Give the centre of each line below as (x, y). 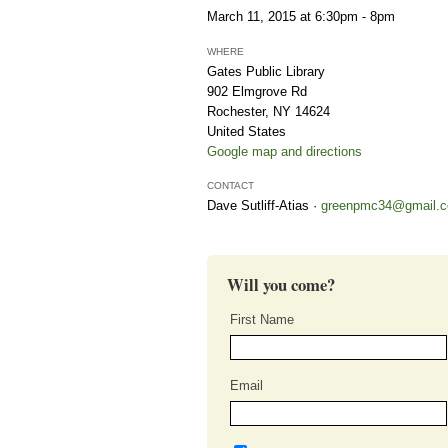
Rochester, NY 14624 (268, 111)
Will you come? (281, 284)
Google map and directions (284, 151)
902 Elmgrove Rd (257, 91)
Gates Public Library (266, 71)
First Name (262, 319)
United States (246, 131)
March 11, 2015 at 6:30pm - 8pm (301, 17)
